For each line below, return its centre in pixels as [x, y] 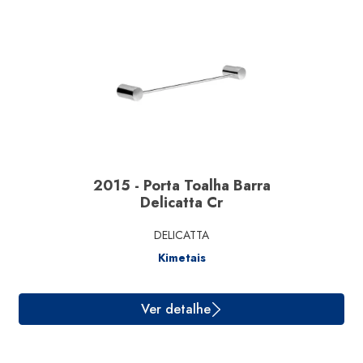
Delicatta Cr [181, 203]
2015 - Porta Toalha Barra [181, 186]
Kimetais [181, 258]
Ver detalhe [196, 35]
